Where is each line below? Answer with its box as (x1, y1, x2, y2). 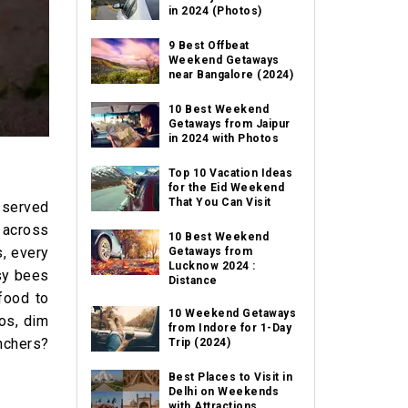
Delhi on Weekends (168, 385, 279, 398)
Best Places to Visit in (168, 371, 292, 383)
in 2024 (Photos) (168, 5, 262, 17)
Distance (168, 274, 218, 287)
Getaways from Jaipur (168, 117, 291, 130)
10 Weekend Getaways (168, 307, 296, 320)
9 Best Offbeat (168, 39, 250, 52)
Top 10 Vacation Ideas (168, 167, 292, 179)
